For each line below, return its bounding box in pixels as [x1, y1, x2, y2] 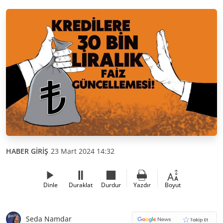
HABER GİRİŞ [6, 146, 48, 156]
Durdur [101, 180, 121, 189]
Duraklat [69, 180, 93, 189]
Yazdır [133, 180, 151, 189]
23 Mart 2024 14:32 [51, 146, 114, 156]
